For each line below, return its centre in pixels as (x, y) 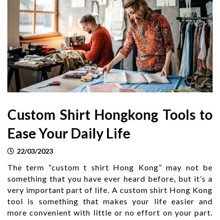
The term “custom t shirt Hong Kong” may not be (110, 167)
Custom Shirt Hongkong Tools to (110, 114)
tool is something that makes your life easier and (110, 201)
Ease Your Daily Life (69, 133)
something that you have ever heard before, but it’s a (110, 178)
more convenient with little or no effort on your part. (110, 212)
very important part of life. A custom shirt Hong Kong (110, 190)
